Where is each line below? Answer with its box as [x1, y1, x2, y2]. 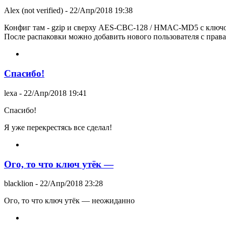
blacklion [4, 179, 33, 188]
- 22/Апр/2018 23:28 [33, 179, 103, 188]
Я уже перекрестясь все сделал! [4, 123, 112, 132]
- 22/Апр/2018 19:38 [63, 6, 133, 15]
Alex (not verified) [4, 6, 63, 15]
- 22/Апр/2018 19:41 [17, 88, 87, 97]
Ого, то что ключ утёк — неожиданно [4, 196, 135, 205]
